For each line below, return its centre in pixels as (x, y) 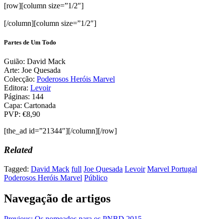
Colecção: (20, 79)
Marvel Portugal (172, 169)
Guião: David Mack (35, 62)
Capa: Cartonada (30, 106)
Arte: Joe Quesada (32, 70)
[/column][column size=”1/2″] (50, 23)
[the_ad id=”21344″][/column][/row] (60, 131)
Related (18, 150)
